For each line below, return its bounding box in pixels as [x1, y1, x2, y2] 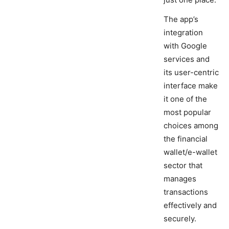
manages [164, 174, 196, 184]
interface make [164, 81, 218, 91]
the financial [164, 134, 208, 144]
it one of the [164, 94, 207, 104]
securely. [164, 214, 196, 224]
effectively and [164, 200, 217, 211]
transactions [164, 187, 208, 197]
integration [164, 28, 203, 38]
